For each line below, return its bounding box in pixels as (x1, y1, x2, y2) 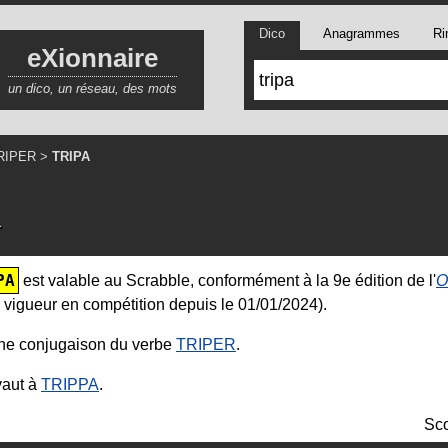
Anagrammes (322, 26, 400, 41)
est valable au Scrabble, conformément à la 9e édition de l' (19, 271, 436, 289)
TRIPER (176, 335, 236, 353)
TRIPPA (41, 375, 99, 393)
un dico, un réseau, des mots (8, 80, 177, 96)
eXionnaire (27, 42, 158, 73)
